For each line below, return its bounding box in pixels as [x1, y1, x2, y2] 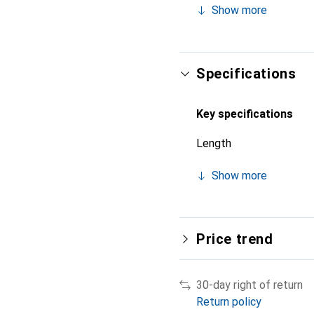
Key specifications [196, 107, 293, 121]
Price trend [196, 231, 273, 247]
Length [196, 137, 231, 150]
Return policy [196, 295, 261, 308]
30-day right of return [196, 278, 303, 292]
